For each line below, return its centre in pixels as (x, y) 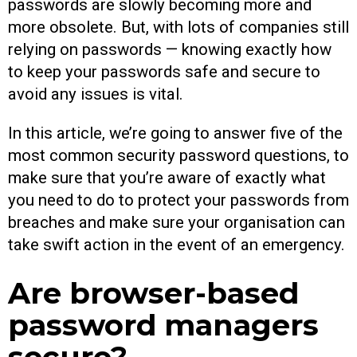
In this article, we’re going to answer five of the (175, 133)
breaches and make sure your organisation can (177, 222)
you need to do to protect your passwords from (178, 200)
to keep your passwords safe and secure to (164, 72)
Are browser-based (153, 293)
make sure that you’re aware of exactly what (167, 177)
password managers (163, 325)
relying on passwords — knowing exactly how (170, 50)
